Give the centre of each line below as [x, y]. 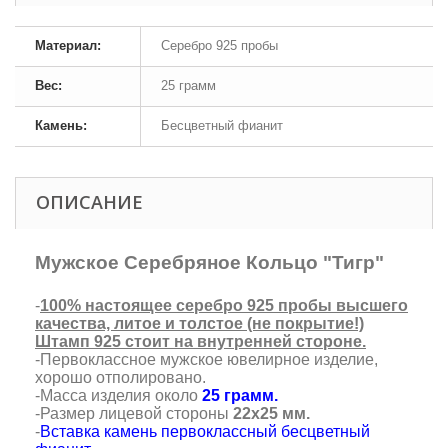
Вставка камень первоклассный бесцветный [205, 431]
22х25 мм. [271, 413]
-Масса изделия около [118, 395]
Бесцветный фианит [222, 125]
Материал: [68, 45]
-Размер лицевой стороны [134, 413]
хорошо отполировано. [120, 377]
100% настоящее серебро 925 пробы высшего [224, 305]
